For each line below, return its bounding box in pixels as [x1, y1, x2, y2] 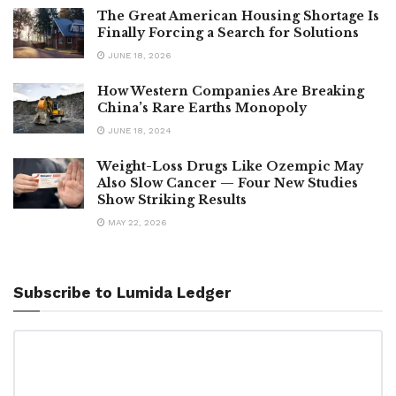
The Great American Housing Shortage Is [97, 7, 379, 24]
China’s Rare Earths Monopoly [97, 99, 307, 116]
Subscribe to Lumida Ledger [13, 283, 231, 301]
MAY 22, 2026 [105, 217, 167, 227]
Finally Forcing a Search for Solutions [97, 24, 359, 41]
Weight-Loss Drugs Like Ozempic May [97, 157, 363, 174]
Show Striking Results [97, 191, 247, 208]
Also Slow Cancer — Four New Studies [97, 174, 358, 191]
